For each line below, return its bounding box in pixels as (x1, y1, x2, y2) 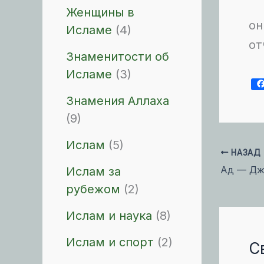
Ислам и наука (66, 209, 152, 223)
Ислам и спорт (66, 235, 154, 249)
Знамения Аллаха (66, 94, 169, 108)
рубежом (66, 182, 120, 196)
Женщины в (66, 5, 134, 19)
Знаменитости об (66, 49, 169, 64)
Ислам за (66, 164, 121, 179)
